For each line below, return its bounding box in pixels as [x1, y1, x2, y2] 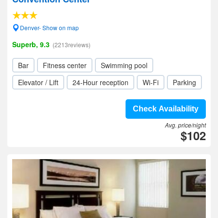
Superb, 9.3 [12, 39, 50, 49]
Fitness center [43, 60, 87, 70]
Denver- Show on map [20, 23, 79, 32]
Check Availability [133, 105, 199, 113]
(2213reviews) [53, 40, 91, 49]
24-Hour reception [73, 77, 128, 87]
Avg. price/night [165, 121, 206, 129]
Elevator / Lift [18, 77, 58, 87]
